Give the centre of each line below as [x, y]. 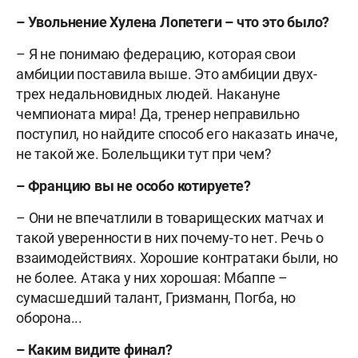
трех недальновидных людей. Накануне [148, 93]
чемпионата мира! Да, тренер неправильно [158, 113]
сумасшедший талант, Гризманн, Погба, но [156, 297]
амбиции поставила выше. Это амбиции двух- [167, 74]
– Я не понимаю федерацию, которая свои [156, 54]
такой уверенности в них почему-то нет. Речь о [170, 237]
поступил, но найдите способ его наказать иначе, [177, 133]
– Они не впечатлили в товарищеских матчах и [170, 217]
